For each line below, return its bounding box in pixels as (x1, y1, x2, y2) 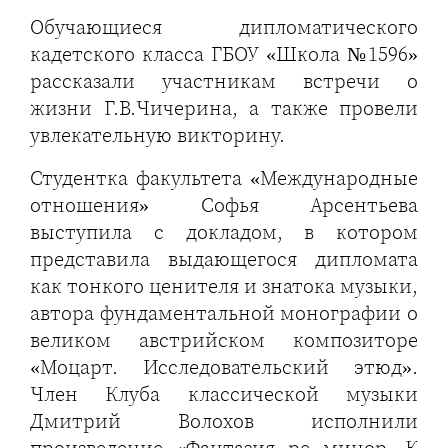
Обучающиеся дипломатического (30, 13, 418, 42)
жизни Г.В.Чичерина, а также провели (30, 94, 418, 123)
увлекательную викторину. (30, 121, 285, 150)
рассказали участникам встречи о (30, 67, 418, 96)
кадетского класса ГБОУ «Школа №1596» (30, 40, 418, 69)
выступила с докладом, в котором (30, 218, 418, 247)
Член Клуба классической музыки (30, 380, 418, 409)
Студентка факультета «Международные (30, 164, 418, 193)
